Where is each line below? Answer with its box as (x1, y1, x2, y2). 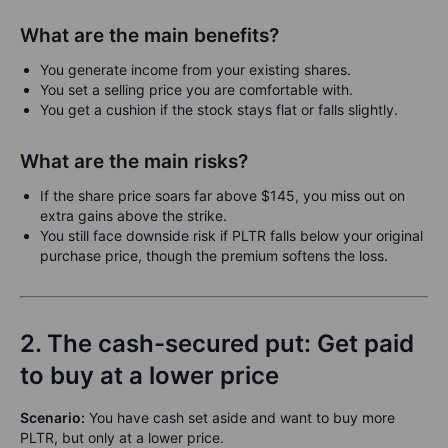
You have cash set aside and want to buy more (85, 409, 395, 427)
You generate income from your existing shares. (40, 61, 351, 79)
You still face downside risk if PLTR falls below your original (40, 227, 423, 245)
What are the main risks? (20, 150, 248, 174)
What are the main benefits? (20, 24, 279, 48)
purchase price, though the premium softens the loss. (40, 247, 388, 265)
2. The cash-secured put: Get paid (20, 329, 414, 359)
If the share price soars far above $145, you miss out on (40, 187, 405, 205)
